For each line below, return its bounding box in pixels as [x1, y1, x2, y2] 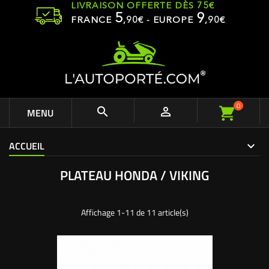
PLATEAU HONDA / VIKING [60, 165, 209, 186]
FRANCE [71, 16, 115, 25]
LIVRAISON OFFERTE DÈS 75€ [71, 2, 214, 11]
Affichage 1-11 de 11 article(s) [80, 206, 189, 219]
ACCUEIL [9, 139, 44, 153]
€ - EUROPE [138, 16, 196, 25]
